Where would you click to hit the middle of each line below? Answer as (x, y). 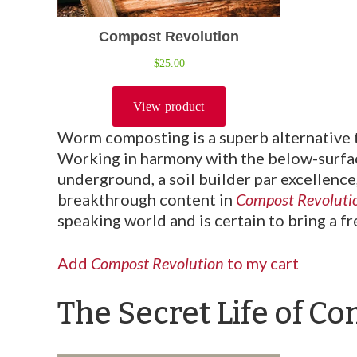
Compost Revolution (159, 263)
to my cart (263, 263)
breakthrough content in (147, 199)
